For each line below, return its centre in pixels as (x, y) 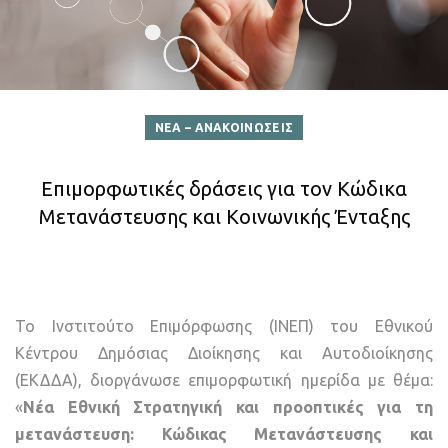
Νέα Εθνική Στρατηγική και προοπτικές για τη (228, 407)
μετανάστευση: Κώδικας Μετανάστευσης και (224, 434)
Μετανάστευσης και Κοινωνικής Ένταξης (224, 217)
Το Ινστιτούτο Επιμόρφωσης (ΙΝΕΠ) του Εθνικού (224, 326)
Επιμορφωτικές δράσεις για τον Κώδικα (224, 189)
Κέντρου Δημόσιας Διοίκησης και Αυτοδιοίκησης (224, 353)
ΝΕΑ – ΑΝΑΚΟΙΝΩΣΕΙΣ (224, 128)
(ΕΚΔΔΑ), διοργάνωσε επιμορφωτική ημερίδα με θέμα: (224, 380)
